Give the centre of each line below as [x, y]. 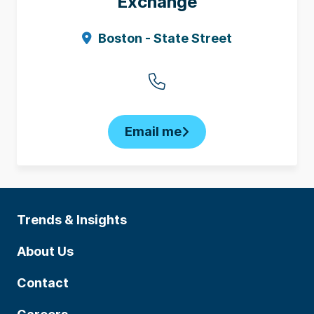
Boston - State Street [165, 38]
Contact [43, 283]
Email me [153, 131]
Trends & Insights [72, 220]
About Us [45, 251]
